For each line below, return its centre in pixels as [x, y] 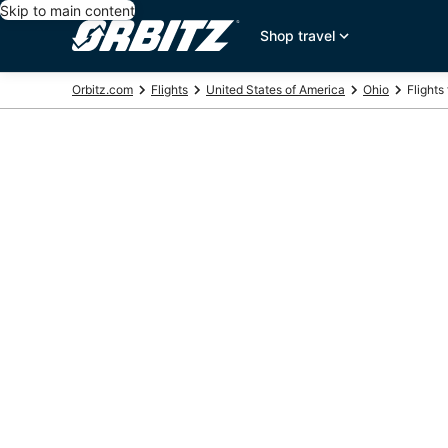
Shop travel [298, 35]
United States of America [275, 89]
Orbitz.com [102, 89]
